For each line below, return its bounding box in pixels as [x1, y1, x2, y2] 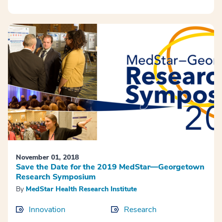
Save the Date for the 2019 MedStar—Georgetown [16, 161, 205, 172]
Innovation [29, 204, 65, 215]
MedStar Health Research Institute [26, 184, 137, 194]
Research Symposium [16, 171, 96, 182]
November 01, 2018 [16, 152, 79, 162]
